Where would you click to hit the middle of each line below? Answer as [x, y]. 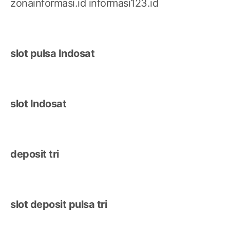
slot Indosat [38, 104]
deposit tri [35, 154]
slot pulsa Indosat [52, 54]
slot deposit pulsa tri [59, 205]
